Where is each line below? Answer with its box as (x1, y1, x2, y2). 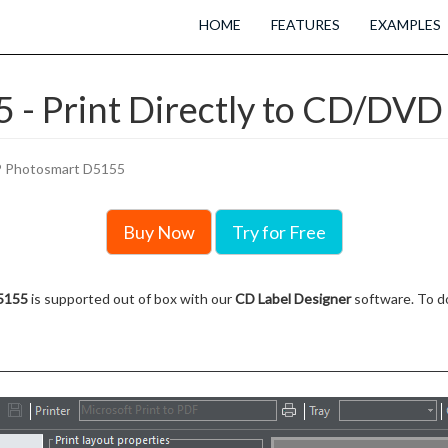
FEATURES (271, 16, 340, 33)
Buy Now (122, 221, 195, 243)
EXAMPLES (370, 16, 441, 33)
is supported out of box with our (28, 290, 235, 307)
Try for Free (231, 221, 326, 243)
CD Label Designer (235, 290, 351, 307)
